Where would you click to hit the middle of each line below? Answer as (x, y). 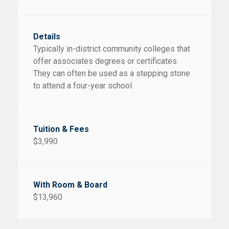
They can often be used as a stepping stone (112, 73)
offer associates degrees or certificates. (106, 61)
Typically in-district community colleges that (112, 49)
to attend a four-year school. (83, 85)
